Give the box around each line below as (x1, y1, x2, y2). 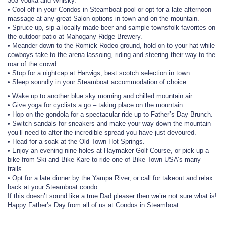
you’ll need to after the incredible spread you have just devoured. (8, 129, 196, 136)
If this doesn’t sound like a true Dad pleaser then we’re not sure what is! (8, 192, 217, 200)
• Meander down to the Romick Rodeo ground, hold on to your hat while (8, 42, 215, 49)
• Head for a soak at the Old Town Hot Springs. (8, 138, 145, 145)
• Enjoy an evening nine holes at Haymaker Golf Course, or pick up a (8, 147, 209, 154)
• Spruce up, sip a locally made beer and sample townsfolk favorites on (8, 24, 215, 31)
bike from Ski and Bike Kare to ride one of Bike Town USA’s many (8, 156, 201, 163)
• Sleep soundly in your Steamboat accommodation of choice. (8, 78, 188, 86)
